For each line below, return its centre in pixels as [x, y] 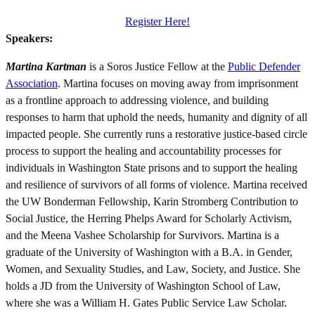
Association [32, 83]
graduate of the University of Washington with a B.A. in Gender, [149, 252]
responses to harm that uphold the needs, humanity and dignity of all [156, 117]
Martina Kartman [46, 66]
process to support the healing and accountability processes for [143, 150]
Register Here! [157, 21]
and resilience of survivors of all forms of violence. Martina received [156, 184]
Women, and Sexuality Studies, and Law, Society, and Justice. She [153, 269]
